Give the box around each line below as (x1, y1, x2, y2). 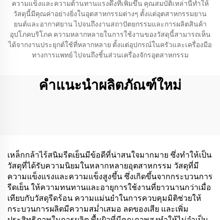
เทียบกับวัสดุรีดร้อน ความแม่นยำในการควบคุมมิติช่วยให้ (7, 193, 201, 203)
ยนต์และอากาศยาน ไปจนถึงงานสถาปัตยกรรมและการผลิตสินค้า (13, 20, 207, 28)
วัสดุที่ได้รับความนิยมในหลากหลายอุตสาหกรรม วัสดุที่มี (7, 161, 199, 170)
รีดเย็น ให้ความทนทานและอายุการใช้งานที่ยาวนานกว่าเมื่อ (7, 183, 211, 192)
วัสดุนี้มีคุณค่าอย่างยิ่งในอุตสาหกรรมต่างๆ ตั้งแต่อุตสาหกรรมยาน (13, 10, 207, 18)
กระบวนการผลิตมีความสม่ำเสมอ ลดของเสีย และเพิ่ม (7, 204, 189, 214)
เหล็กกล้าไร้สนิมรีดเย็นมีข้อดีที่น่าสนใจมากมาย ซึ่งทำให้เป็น (7, 150, 212, 160)
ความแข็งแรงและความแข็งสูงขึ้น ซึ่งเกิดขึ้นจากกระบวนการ (7, 172, 213, 181)
